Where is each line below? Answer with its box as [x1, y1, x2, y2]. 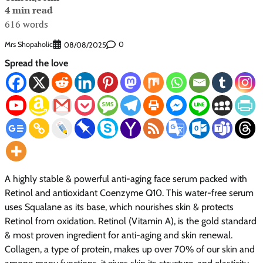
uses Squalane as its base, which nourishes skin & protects [5, 201, 234, 213]
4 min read [5, 4, 53, 17]
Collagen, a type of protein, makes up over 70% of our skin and [5, 243, 255, 255]
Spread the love [5, 57, 68, 69]
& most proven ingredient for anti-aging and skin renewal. [5, 229, 232, 241]
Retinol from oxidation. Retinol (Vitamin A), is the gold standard [5, 215, 257, 227]
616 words [5, 18, 48, 31]
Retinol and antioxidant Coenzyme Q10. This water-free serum [5, 187, 254, 198]
